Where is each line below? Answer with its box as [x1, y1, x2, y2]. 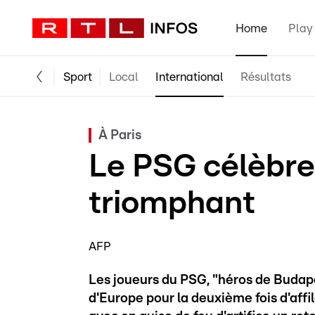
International [155, 70, 224, 83]
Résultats [240, 70, 291, 83]
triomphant [89, 187, 255, 219]
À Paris [98, 129, 141, 142]
